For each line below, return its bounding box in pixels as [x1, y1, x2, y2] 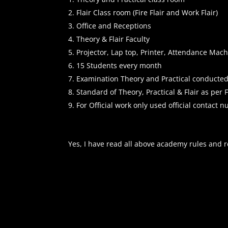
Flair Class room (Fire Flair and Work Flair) [76, 7, 218, 17]
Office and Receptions [76, 20, 152, 31]
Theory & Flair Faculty [76, 34, 150, 44]
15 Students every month [76, 60, 162, 70]
